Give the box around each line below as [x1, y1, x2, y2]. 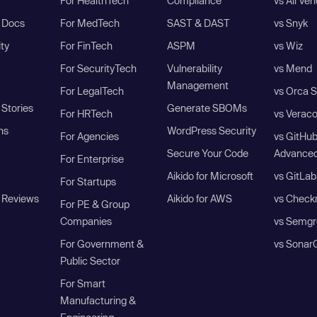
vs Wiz [273, 40, 303, 52]
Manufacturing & [60, 294, 137, 307]
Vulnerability [166, 62, 222, 75]
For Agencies [60, 130, 120, 143]
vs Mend [273, 62, 312, 75]
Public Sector [60, 255, 121, 267]
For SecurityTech [60, 62, 137, 75]
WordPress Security [166, 125, 256, 137]
